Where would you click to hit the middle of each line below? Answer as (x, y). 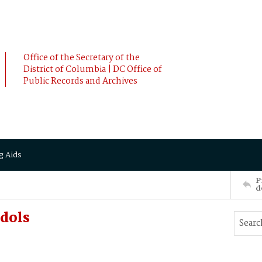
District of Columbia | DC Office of (93, 70)
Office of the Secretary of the (82, 58)
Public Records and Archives (80, 81)
